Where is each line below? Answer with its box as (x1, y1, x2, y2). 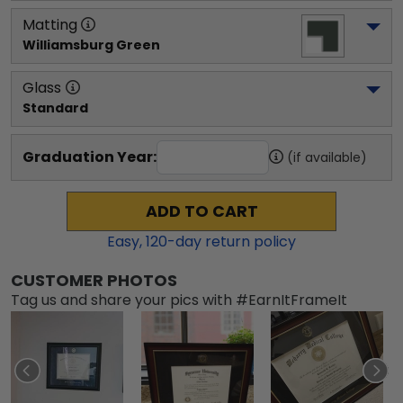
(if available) (287, 148, 367, 166)
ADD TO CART (145, 201, 258, 222)
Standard (22, 99, 88, 117)
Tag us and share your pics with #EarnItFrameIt (11, 290, 347, 310)
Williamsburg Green (22, 36, 160, 54)
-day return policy (167, 231, 296, 252)
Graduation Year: (22, 147, 157, 167)
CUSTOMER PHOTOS (11, 269, 177, 291)
